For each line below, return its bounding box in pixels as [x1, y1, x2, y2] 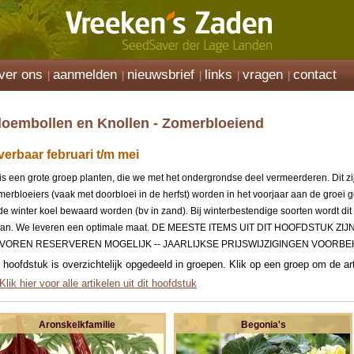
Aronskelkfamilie [38, 319, 115, 330]
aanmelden [53, 67, 117, 82]
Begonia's [240, 319, 286, 330]
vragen [243, 67, 283, 82]
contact [293, 67, 337, 82]
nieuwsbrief [127, 67, 194, 82]
